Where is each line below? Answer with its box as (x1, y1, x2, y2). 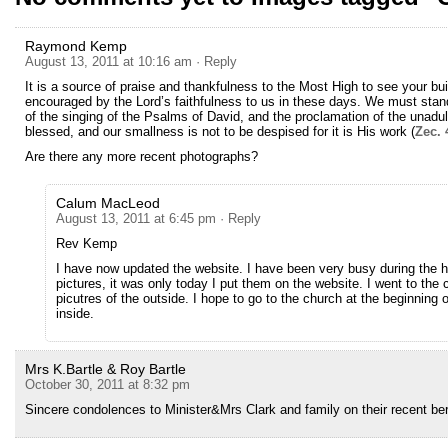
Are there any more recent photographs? (25, 149, 258, 164)
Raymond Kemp (25, 38, 127, 54)
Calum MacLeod (56, 195, 160, 211)
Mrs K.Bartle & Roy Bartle (25, 361, 186, 377)
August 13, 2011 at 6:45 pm (56, 211, 216, 226)
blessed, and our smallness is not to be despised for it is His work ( (25, 124, 415, 139)
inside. (56, 306, 94, 321)
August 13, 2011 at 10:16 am (25, 54, 192, 69)
